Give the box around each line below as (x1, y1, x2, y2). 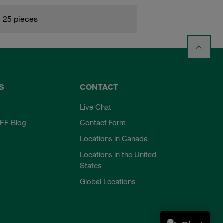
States (80, 160, 102, 170)
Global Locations (80, 176, 136, 186)
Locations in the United (80, 149, 157, 159)
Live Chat (80, 102, 111, 111)
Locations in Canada (80, 133, 148, 143)
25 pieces (2, 13, 38, 24)
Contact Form (80, 117, 126, 127)
